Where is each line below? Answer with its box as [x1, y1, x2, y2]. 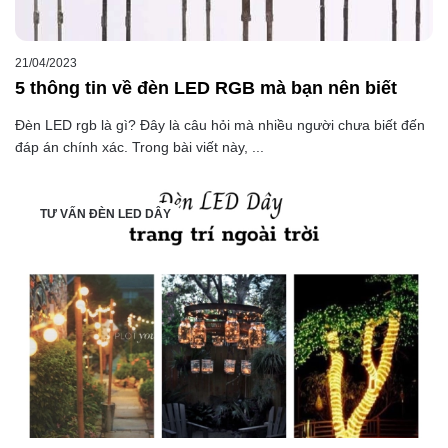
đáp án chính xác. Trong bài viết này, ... [15, 139, 264, 156]
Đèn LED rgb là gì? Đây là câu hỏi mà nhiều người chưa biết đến [15, 117, 425, 134]
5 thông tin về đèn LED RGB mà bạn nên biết [15, 78, 397, 99]
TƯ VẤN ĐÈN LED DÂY [40, 207, 171, 222]
